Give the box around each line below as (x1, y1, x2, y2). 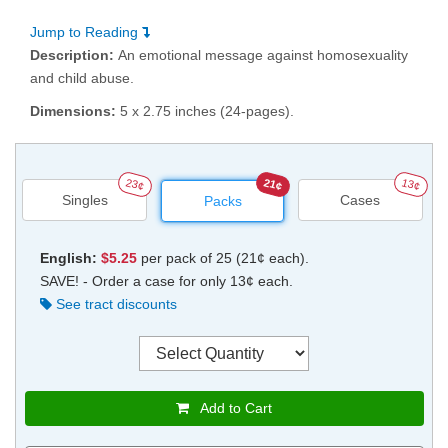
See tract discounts (51, 296, 177, 313)
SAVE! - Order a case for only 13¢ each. (39, 273, 293, 290)
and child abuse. (30, 70, 134, 87)
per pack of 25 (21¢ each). (136, 250, 309, 267)
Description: (30, 47, 118, 64)
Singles (61, 192, 108, 209)
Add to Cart (189, 400, 273, 417)
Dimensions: (30, 103, 120, 120)
